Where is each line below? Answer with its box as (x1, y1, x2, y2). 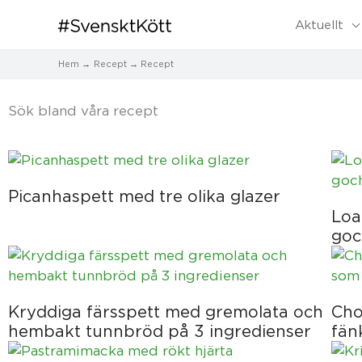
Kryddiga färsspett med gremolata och (8, 303, 323, 320)
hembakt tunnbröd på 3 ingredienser (8, 322, 311, 339)
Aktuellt (295, 18, 344, 32)
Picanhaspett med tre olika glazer (8, 187, 280, 204)
